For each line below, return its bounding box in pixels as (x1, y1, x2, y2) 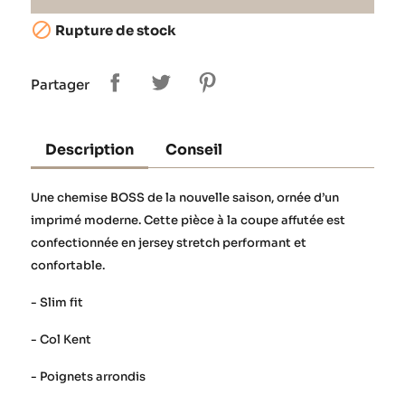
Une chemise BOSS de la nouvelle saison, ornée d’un (31, 190, 339, 206)
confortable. (31, 258, 105, 274)
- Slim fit (31, 295, 83, 311)
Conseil (165, 140, 223, 160)
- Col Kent (31, 332, 91, 348)
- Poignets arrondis (31, 369, 146, 385)
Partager (31, 75, 89, 93)
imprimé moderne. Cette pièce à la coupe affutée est (31, 212, 345, 229)
